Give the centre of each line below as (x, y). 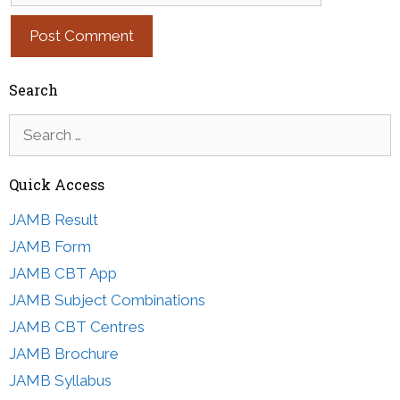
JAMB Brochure (64, 353)
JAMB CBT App (63, 273)
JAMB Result (54, 219)
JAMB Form (50, 246)
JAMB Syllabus (60, 380)
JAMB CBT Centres (77, 326)
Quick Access (57, 184)
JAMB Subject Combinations (107, 300)
